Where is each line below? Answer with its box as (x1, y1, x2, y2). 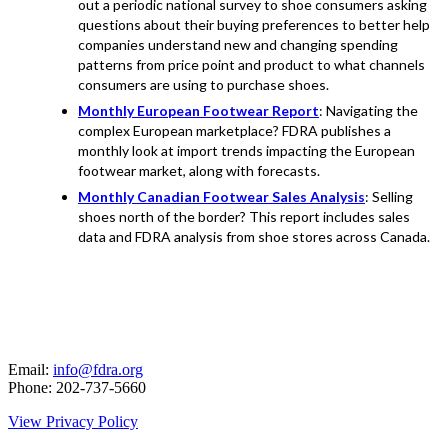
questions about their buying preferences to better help (78, 16, 430, 34)
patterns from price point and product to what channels (78, 56, 425, 74)
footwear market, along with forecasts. (78, 162, 320, 180)
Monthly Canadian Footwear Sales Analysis (78, 188, 365, 206)
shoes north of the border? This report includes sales (78, 208, 410, 226)
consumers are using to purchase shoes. (78, 76, 329, 94)
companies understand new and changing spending (78, 36, 398, 54)
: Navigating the (319, 102, 418, 120)
